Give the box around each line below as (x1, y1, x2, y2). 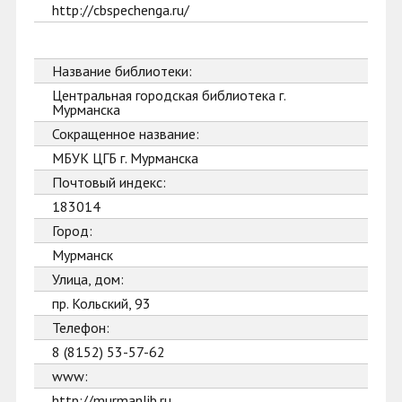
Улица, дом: (52, 270, 124, 288)
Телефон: (52, 319, 109, 336)
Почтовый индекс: (52, 173, 166, 191)
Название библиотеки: (52, 62, 192, 80)
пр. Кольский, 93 (52, 294, 151, 312)
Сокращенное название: (52, 125, 199, 143)
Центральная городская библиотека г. (52, 86, 286, 104)
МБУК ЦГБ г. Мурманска (52, 149, 198, 167)
